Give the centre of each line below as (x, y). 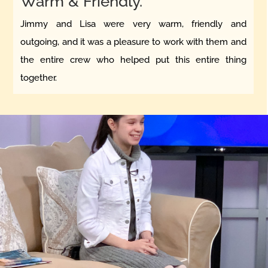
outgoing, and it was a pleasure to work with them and (133, 42)
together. (39, 77)
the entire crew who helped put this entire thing (133, 60)
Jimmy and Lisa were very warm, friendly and (133, 24)
